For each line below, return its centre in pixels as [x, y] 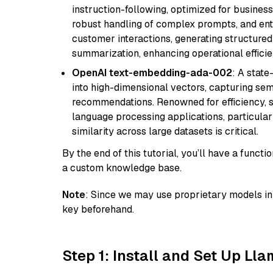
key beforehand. [98, 209]
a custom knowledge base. [122, 168]
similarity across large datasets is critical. [165, 131]
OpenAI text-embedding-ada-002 [152, 73]
